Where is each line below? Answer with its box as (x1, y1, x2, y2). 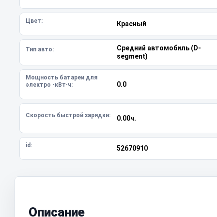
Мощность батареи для (26, 74, 97, 81)
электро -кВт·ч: (26, 81, 73, 88)
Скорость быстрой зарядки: (26, 111, 110, 119)
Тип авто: (26, 46, 54, 53)
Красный (116, 20, 146, 28)
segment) (116, 52, 148, 60)
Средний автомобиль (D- (116, 44, 201, 52)
